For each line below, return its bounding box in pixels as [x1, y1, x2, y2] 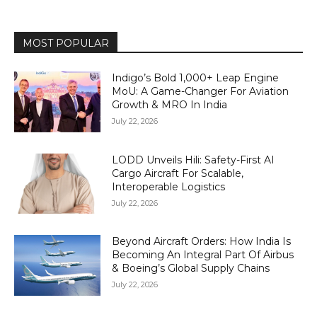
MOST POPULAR [23, 37, 109, 50]
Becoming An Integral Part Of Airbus [112, 248, 294, 262]
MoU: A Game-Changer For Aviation [112, 85, 289, 98]
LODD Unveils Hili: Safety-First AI [112, 153, 275, 166]
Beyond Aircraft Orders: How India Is [112, 235, 292, 248]
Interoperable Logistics [112, 180, 226, 193]
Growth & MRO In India [112, 98, 228, 112]
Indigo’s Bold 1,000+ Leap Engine [112, 71, 279, 85]
